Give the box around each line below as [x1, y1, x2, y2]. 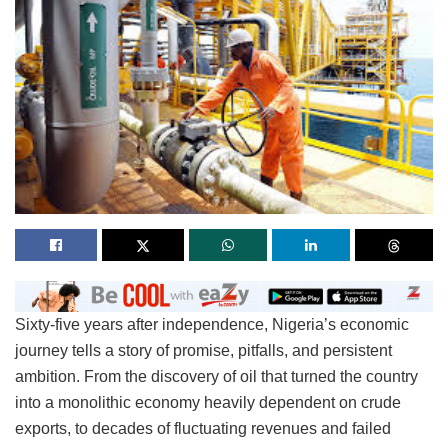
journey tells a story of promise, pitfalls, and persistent [15, 341, 392, 359]
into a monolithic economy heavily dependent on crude [15, 393, 401, 411]
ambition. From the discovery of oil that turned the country [15, 367, 418, 385]
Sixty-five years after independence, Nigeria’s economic [15, 315, 409, 333]
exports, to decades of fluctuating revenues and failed [15, 419, 391, 437]
